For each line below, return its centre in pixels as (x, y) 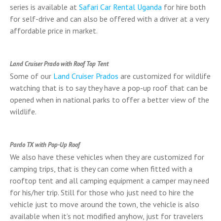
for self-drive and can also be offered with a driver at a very (109, 19)
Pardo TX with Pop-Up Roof (45, 145)
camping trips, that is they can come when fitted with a (101, 169)
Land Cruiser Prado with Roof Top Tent (59, 64)
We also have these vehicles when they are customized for (107, 157)
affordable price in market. (54, 31)
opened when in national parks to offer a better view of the (110, 100)
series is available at (44, 7)
